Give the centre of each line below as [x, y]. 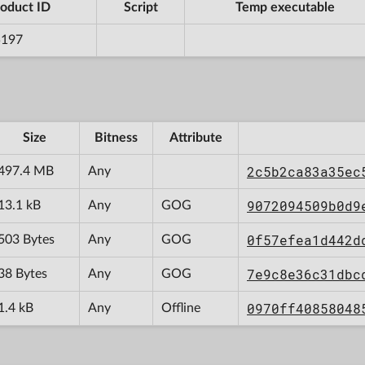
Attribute [196, 137]
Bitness [116, 137]
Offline [181, 308]
